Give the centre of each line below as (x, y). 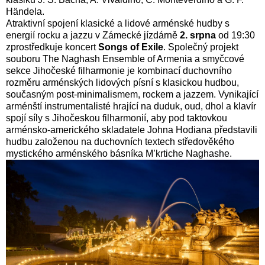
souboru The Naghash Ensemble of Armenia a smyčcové (125, 59)
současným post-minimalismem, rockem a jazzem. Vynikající (132, 94)
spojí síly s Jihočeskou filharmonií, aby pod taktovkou (117, 118)
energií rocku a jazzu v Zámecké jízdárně (93, 35)
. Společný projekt (201, 47)
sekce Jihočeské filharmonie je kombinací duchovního (119, 70)
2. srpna (198, 35)
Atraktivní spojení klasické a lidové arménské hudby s (118, 23)
